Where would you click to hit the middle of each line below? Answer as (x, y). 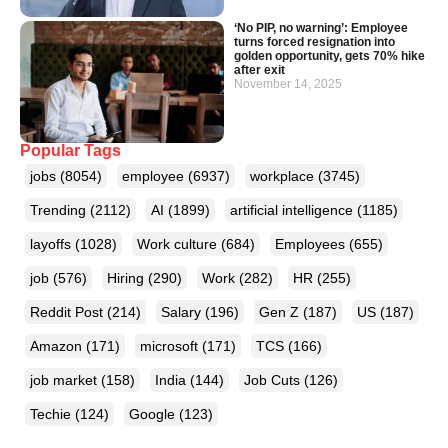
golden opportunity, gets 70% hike (329, 55)
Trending (60, 210)
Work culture (179, 244)
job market (65, 380)
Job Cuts (274, 380)
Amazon (58, 346)
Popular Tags (70, 151)
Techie (52, 414)
